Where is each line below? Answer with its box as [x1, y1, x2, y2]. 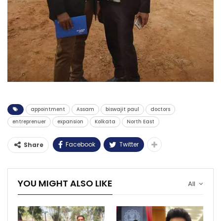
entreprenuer [12, 118, 46, 126]
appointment [31, 106, 65, 113]
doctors [150, 106, 170, 113]
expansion [57, 118, 83, 126]
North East [127, 118, 154, 126]
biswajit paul [106, 106, 139, 113]
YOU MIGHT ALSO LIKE [18, 177, 112, 190]
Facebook [66, 140, 95, 149]
